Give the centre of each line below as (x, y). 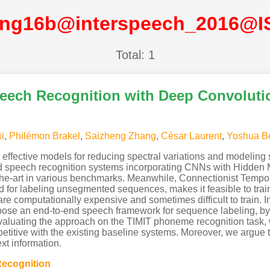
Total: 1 (135, 55)
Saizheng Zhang (120, 136)
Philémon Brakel (44, 136)
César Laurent (191, 136)
